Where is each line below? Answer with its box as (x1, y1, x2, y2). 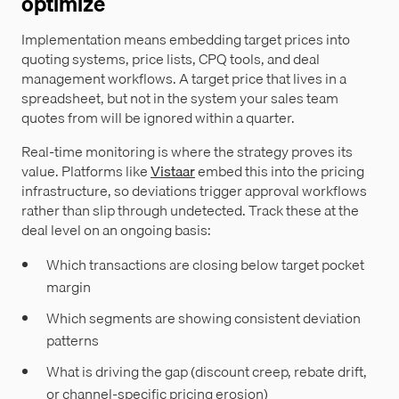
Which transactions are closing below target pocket (46, 253, 364, 277)
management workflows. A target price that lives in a (21, 67, 346, 91)
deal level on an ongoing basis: (21, 218, 211, 242)
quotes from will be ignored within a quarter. (21, 106, 295, 130)
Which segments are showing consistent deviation (46, 306, 361, 330)
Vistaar (151, 159, 195, 183)
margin (46, 275, 91, 299)
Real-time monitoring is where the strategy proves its (21, 140, 353, 164)
